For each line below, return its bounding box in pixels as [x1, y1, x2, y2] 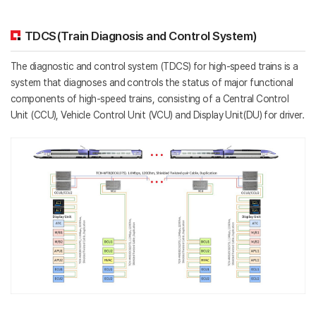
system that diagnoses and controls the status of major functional [11, 77, 293, 88]
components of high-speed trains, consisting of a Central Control [11, 93, 289, 104]
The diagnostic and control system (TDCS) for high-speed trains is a [11, 61, 298, 72]
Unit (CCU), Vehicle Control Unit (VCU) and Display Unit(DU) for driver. [11, 109, 305, 121]
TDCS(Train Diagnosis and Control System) [25, 29, 257, 43]
